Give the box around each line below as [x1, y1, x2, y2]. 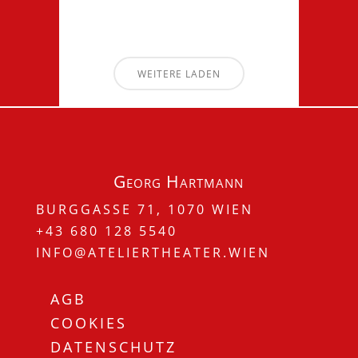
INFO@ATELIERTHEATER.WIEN [35, 243, 270, 261]
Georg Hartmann [113, 169, 245, 193]
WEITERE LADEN [137, 66, 221, 81]
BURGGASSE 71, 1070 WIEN [35, 200, 253, 218]
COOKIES [50, 313, 127, 333]
